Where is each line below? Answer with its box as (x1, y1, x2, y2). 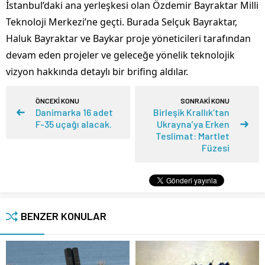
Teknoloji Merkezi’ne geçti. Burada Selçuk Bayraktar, (6, 15, 237, 29)
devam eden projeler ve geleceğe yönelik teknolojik (6, 49, 235, 62)
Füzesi (202, 142, 230, 154)
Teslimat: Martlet (156, 130, 230, 142)
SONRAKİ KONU (180, 96, 230, 105)
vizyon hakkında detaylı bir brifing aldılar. (6, 65, 188, 79)
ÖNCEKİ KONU (35, 96, 79, 105)
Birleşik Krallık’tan (153, 106, 230, 118)
